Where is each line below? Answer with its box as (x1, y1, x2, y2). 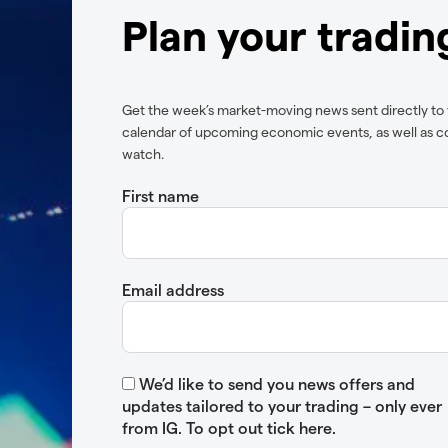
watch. (122, 144, 164, 162)
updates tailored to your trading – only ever (122, 395, 442, 415)
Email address (122, 279, 224, 299)
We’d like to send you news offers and (135, 373, 415, 393)
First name (122, 185, 199, 205)
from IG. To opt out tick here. (122, 417, 336, 437)
